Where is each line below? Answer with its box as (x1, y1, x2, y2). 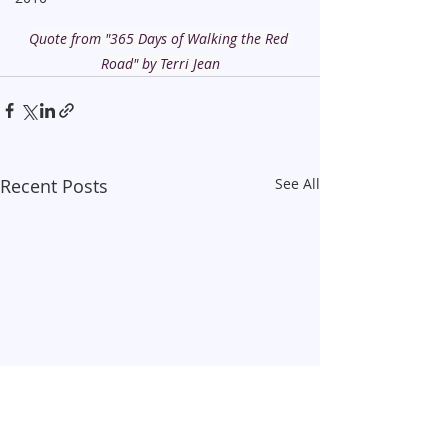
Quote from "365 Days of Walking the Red (28, 29, 292, 49)
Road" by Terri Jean (100, 54, 220, 74)
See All (275, 174, 320, 194)
